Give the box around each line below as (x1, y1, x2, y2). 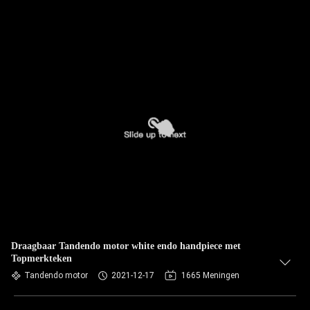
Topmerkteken (11, 253, 72, 264)
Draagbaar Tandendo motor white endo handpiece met (11, 241, 241, 251)
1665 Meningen (181, 271, 239, 280)
